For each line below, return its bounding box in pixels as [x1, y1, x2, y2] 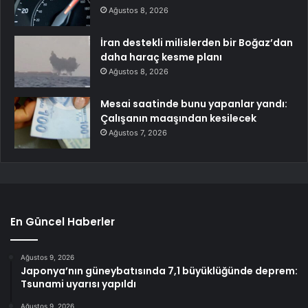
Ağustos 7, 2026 [109, 128, 167, 138]
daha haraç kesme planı [100, 50, 222, 65]
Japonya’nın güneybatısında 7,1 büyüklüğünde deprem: [21, 264, 298, 278]
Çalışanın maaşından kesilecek [100, 111, 256, 126]
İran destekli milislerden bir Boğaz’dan [100, 36, 293, 50]
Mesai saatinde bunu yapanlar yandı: [100, 97, 287, 111]
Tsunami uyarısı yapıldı [21, 277, 136, 291]
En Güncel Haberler [10, 214, 115, 230]
